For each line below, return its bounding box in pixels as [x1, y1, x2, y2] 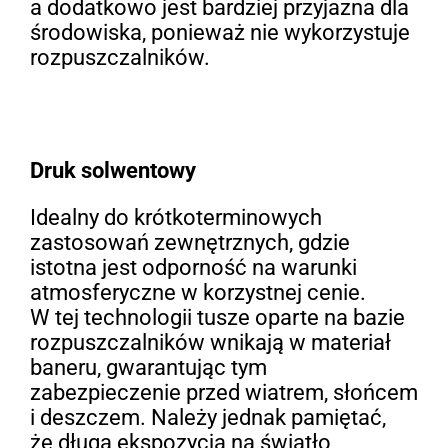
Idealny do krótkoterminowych [29, 204, 322, 230]
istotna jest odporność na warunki [29, 254, 357, 280]
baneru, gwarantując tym [29, 354, 267, 380]
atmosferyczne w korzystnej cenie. [29, 279, 366, 305]
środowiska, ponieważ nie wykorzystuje [29, 20, 410, 46]
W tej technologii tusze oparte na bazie [29, 304, 405, 330]
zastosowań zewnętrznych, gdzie [29, 229, 350, 255]
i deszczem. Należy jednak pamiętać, [29, 404, 386, 430]
